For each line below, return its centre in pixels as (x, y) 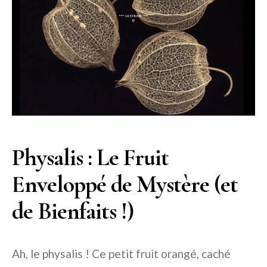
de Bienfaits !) (73, 211)
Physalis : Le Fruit (90, 158)
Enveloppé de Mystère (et (125, 184)
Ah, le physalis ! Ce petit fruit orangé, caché (121, 254)
